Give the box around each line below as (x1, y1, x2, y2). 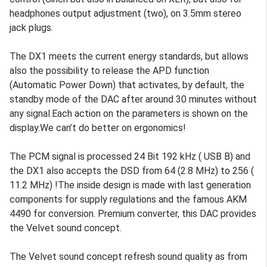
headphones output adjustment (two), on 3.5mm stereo (10, 7, 241, 19)
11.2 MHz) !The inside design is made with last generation (10, 179, 251, 191)
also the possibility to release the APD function (10, 64, 209, 76)
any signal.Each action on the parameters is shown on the (10, 107, 248, 119)
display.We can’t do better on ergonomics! (10, 122, 186, 133)
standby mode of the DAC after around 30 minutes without (10, 93, 257, 105)
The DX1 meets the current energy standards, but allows (10, 50, 249, 62)
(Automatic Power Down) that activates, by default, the (10, 79, 244, 91)
